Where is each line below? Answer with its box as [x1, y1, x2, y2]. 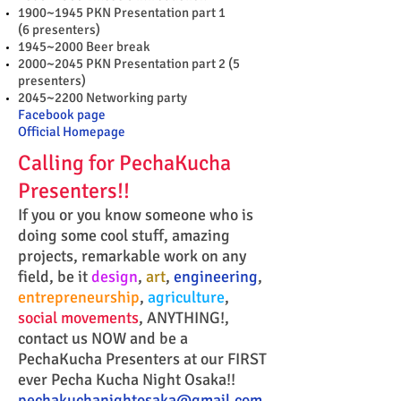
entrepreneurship [18, 287, 140, 307]
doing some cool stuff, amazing [18, 226, 230, 245]
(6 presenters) [18, 21, 100, 38]
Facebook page [18, 107, 106, 123]
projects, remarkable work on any [18, 246, 246, 266]
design [91, 267, 138, 286]
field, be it [18, 267, 91, 286]
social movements [18, 308, 139, 328]
